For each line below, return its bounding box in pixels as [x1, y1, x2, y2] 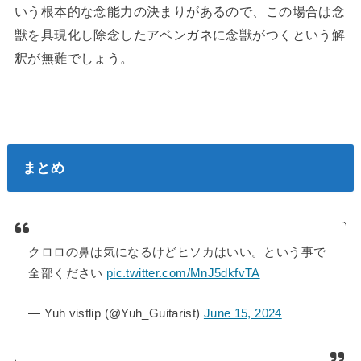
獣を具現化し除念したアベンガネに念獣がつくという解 [14, 27, 346, 42]
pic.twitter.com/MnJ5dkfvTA [106, 266, 260, 280]
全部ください [28, 266, 106, 280]
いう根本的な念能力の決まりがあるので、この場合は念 [14, 3, 346, 19]
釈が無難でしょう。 [14, 50, 134, 65]
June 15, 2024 [203, 306, 282, 320]
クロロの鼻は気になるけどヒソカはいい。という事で [28, 245, 326, 259]
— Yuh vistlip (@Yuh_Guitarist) [28, 306, 204, 320]
